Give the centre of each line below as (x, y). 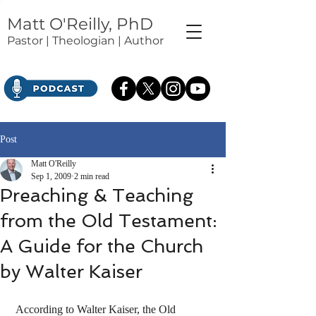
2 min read (92, 176)
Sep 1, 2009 (51, 176)
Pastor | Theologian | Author (85, 41)
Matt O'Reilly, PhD (80, 24)
